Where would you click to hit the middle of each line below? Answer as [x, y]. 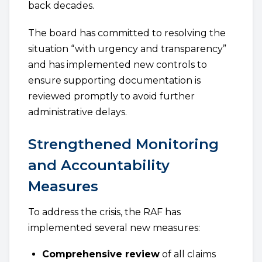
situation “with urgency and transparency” [127, 49]
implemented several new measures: [114, 228]
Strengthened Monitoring [123, 144]
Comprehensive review [101, 254]
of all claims [188, 254]
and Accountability [99, 165]
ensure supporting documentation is [114, 80]
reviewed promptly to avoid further [111, 96]
